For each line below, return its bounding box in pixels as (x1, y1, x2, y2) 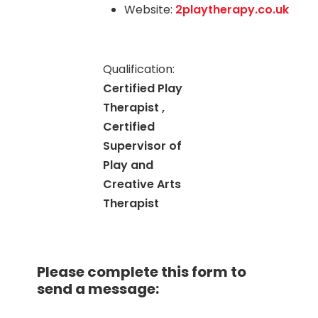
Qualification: (103, 61, 175, 77)
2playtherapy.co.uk (175, 1, 290, 18)
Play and (103, 157, 154, 173)
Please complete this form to (36, 262, 246, 282)
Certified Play (103, 80, 183, 97)
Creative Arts (103, 176, 182, 192)
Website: (124, 1, 176, 18)
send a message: (36, 279, 159, 299)
